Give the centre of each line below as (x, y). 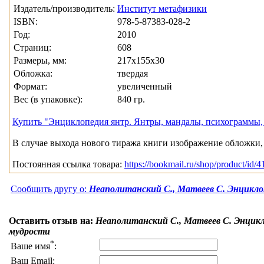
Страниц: (32, 48)
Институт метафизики (162, 9)
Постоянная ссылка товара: (68, 164)
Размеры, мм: (40, 61)
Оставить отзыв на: (52, 221)
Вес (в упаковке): (48, 100)
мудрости (29, 232)
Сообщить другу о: (50, 189)
